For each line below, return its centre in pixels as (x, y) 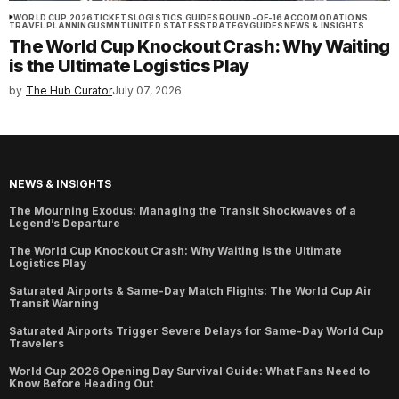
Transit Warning (54, 303)
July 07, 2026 (147, 90)
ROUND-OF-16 (251, 17)
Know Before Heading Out (81, 383)
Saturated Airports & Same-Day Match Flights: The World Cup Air (191, 290)
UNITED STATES (163, 25)
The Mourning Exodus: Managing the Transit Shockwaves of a (183, 210)
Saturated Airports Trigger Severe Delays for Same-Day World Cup (196, 330)
